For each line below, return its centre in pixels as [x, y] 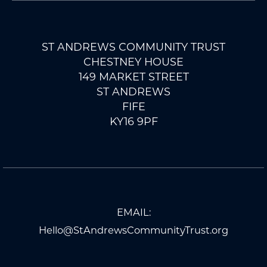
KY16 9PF [133, 122]
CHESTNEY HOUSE [133, 62]
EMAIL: [133, 212]
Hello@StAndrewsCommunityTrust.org [133, 230]
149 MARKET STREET [133, 77]
